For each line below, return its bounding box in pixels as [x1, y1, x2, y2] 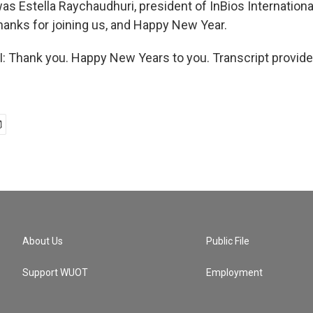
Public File [206, 235, 250, 247]
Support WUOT [22, 267, 88, 278]
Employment [206, 267, 263, 278]
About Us [22, 235, 63, 247]
